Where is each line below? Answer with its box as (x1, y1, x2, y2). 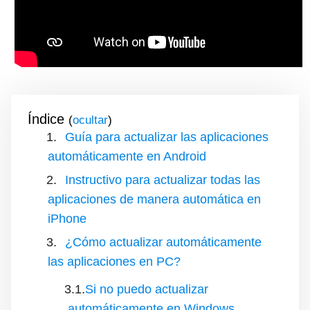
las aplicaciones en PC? (48, 254, 181, 268)
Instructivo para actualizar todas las (65, 172, 260, 187)
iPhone (48, 211, 86, 226)
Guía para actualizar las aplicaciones (65, 129, 268, 144)
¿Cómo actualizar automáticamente (65, 235, 262, 249)
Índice (28, 111, 64, 127)
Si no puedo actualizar (85, 282, 208, 296)
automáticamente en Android (48, 149, 206, 163)
